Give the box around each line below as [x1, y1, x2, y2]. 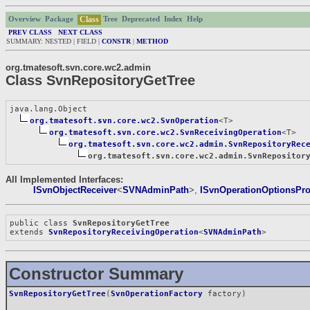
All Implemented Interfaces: [6, 174, 123, 185]
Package [45, 15, 73, 23]
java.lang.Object [10, 104, 88, 114]
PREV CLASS [8, 28, 52, 36]
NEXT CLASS [58, 28, 102, 36]
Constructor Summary [9, 264, 183, 283]
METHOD [136, 37, 168, 45]
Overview [8, 15, 41, 23]
